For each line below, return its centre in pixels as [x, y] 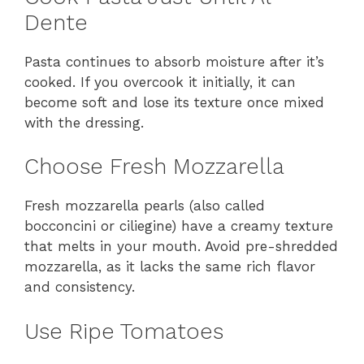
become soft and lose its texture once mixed [174, 102]
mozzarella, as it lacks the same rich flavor [170, 267]
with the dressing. [84, 122]
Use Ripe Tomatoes [124, 331]
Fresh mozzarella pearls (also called [145, 206]
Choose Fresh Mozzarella [154, 167]
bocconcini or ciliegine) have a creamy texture [179, 226]
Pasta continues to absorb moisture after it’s [174, 61]
